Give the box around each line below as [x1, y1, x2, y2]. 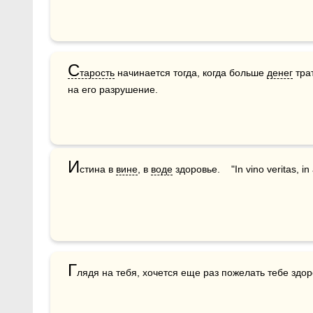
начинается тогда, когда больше [115, 66, 267, 78]
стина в [80, 163, 116, 175]
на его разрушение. [68, 83, 158, 95]
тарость [80, 66, 115, 78]
